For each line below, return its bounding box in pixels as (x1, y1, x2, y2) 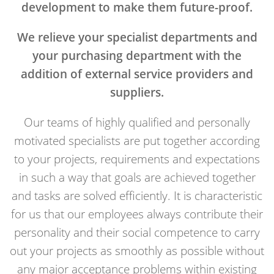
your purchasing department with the (32, 47, 242, 64)
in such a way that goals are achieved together (18, 169, 256, 185)
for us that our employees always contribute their (11, 206, 263, 222)
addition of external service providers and (21, 65, 253, 82)
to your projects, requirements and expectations (14, 150, 260, 167)
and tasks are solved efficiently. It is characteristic (12, 187, 262, 204)
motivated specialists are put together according (14, 132, 260, 149)
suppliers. (110, 84, 164, 100)
